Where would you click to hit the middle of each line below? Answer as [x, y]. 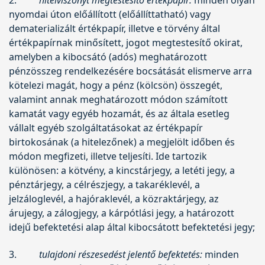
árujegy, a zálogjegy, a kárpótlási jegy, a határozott [122, 213]
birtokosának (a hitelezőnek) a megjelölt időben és [122, 142]
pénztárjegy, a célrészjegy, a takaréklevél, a [104, 184]
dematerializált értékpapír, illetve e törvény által [114, 28]
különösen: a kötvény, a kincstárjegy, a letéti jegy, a [122, 170]
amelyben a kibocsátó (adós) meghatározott [108, 56]
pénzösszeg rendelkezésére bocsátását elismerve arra [130, 71]
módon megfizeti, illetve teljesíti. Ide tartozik [108, 156]
